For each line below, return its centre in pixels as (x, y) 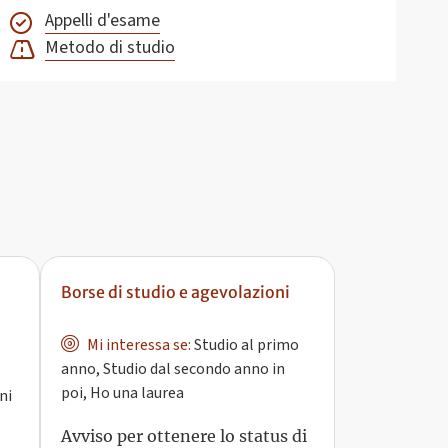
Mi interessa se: (137, 345)
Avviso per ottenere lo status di (184, 435)
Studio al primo (245, 345)
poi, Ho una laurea (123, 393)
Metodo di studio (110, 48)
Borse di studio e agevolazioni (176, 292)
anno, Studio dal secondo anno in (173, 369)
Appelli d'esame (103, 21)
